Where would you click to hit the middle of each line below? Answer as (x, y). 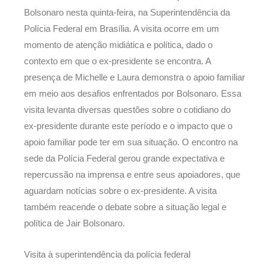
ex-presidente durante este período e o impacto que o (128, 126)
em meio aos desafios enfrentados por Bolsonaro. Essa (133, 93)
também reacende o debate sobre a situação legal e (125, 207)
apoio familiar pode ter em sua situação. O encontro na (131, 142)
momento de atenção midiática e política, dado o (118, 45)
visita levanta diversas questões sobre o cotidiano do (127, 110)
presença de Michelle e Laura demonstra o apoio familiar (134, 77)
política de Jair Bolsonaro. (74, 223)
